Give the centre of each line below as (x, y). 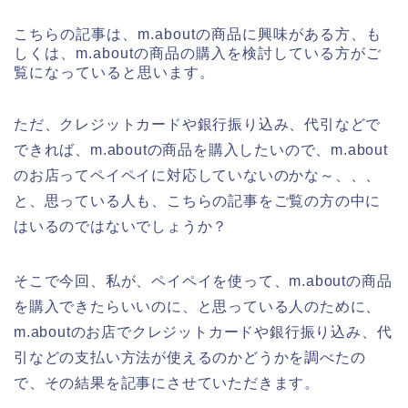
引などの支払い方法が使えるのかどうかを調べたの (190, 358)
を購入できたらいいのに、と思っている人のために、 (198, 307)
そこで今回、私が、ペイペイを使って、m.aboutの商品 (203, 281)
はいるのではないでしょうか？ (121, 227)
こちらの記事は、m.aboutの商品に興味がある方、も (198, 35)
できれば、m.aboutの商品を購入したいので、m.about (201, 150)
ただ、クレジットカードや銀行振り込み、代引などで (198, 125)
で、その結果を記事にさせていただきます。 (167, 383)
